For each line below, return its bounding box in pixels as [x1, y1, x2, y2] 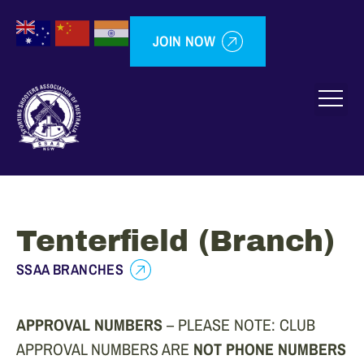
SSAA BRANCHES [16, 259, 124, 280]
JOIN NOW [153, 31, 216, 51]
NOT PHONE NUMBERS [193, 338, 346, 361]
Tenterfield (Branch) [16, 225, 335, 258]
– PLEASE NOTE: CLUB [167, 314, 315, 336]
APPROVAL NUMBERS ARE [16, 338, 193, 361]
